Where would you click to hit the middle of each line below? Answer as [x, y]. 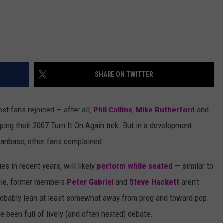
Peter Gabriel [90, 182]
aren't [189, 182]
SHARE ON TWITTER [124, 74]
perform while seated [135, 166]
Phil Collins [113, 110]
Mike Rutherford [165, 110]
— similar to [193, 166]
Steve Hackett [154, 182]
